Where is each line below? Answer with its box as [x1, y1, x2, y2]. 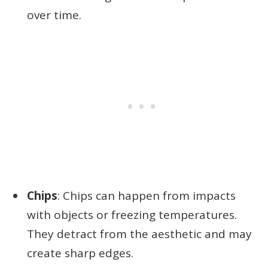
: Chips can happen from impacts [57, 187, 236, 203]
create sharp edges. [27, 245, 133, 261]
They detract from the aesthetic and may [27, 226, 252, 242]
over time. [27, 7, 81, 23]
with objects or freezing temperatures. [27, 206, 237, 223]
